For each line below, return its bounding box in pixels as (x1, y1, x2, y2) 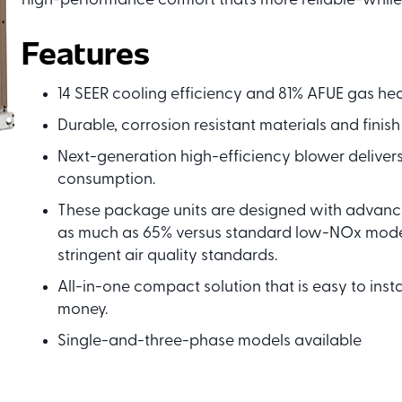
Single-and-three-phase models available (57, 333, 362, 351)
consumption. (57, 171, 155, 189)
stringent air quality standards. (57, 248, 277, 266)
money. (57, 301, 108, 319)
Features (21, 30, 150, 74)
